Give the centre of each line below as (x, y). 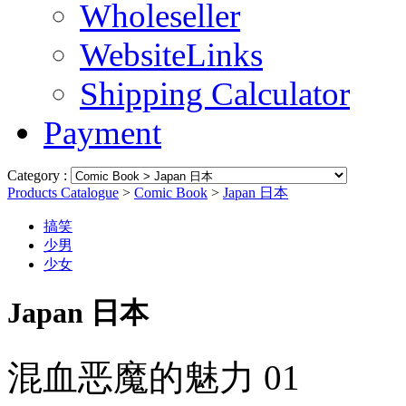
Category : (39, 175)
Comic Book (171, 193)
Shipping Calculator (215, 94)
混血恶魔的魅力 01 (154, 377)
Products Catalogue (63, 193)
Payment (102, 133)
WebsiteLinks (171, 55)
